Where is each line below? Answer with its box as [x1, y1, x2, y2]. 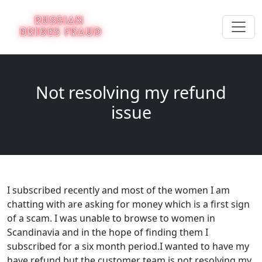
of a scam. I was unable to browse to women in [7, 211, 215, 225]
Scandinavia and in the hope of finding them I [7, 225, 208, 239]
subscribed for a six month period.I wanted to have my [7, 239, 249, 253]
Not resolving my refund [36, 80, 226, 104]
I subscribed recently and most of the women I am [7, 183, 230, 196]
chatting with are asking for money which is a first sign [7, 197, 250, 211]
